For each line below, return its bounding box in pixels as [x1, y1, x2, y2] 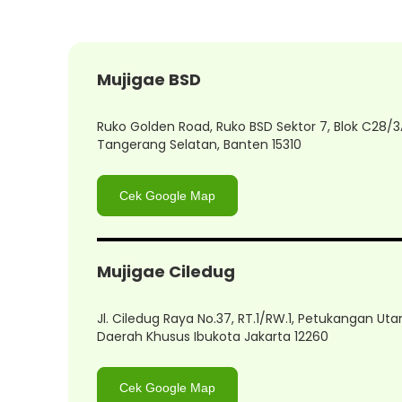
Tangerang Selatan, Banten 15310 [96, 135, 301, 153]
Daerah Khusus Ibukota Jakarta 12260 [96, 328, 328, 345]
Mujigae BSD [96, 68, 201, 91]
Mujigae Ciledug [96, 260, 235, 283]
